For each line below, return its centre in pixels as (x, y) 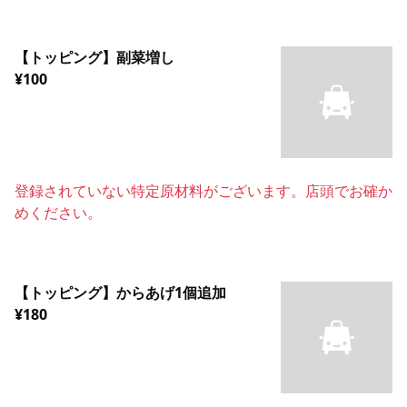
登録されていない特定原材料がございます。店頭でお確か (203, 191)
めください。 (58, 213)
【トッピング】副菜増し (94, 58)
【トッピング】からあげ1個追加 (120, 293)
